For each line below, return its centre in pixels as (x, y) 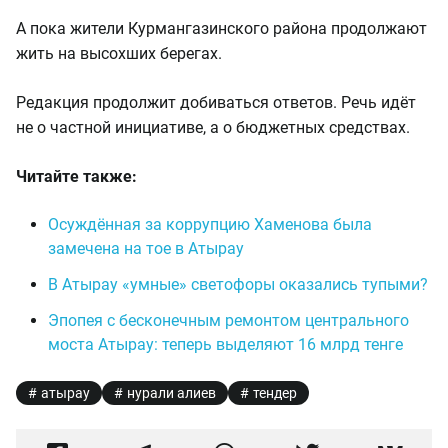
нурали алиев (171, 393)
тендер (275, 393)
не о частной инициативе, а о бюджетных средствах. (213, 127)
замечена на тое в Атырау (146, 248)
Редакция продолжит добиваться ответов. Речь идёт (216, 102)
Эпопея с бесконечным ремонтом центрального (228, 320)
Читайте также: (76, 176)
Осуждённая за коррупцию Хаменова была (210, 224)
